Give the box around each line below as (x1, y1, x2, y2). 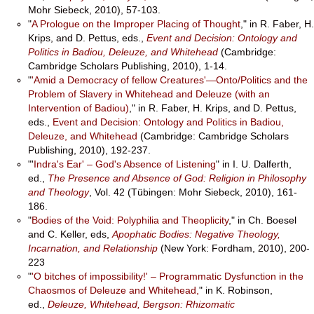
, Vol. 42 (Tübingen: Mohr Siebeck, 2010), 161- (89, 186, 297, 198)
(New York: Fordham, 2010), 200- (158, 243, 310, 254)
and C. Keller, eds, (28, 228, 112, 240)
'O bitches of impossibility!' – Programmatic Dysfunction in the (32, 271, 303, 282)
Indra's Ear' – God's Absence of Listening (34, 158, 216, 170)
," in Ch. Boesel (228, 214, 296, 226)
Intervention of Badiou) (28, 102, 129, 114)
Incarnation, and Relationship (28, 243, 158, 254)
